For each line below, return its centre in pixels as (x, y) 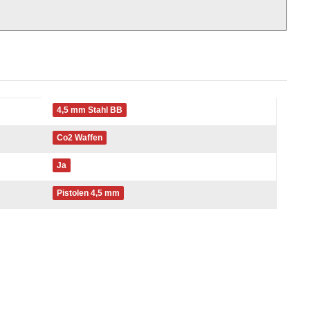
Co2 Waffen (79, 138)
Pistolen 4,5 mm (88, 193)
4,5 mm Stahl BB (89, 110)
